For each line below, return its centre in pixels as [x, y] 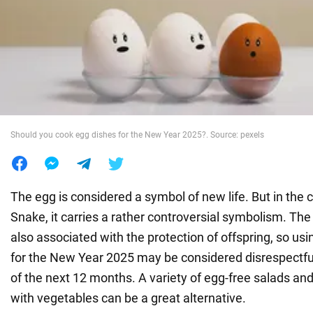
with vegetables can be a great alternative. [128, 298]
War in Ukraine [52, 33]
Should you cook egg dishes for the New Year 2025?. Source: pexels [137, 134]
